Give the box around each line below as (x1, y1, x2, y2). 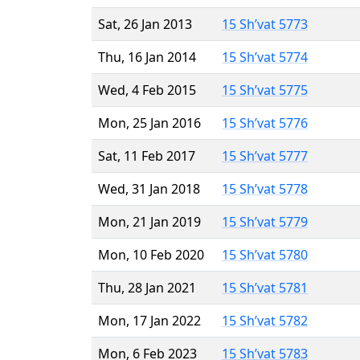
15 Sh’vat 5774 (222, 47, 308, 66)
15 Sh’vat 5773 (222, 14, 308, 33)
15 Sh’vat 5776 (222, 113, 308, 132)
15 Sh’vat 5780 (222, 245, 308, 264)
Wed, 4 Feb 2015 (98, 80, 196, 99)
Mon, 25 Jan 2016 (98, 113, 201, 132)
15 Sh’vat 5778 (222, 179, 308, 198)
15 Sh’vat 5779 (222, 212, 308, 231)
